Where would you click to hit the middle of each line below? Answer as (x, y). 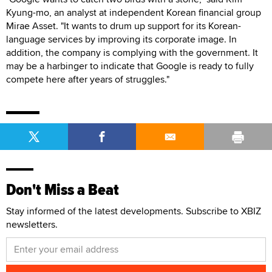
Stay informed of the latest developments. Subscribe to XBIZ (134, 211)
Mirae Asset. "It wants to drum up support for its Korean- (124, 25)
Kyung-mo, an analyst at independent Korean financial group (134, 12)
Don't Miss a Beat (63, 189)
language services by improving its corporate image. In (121, 39)
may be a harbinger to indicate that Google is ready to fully (130, 66)
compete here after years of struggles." (88, 79)
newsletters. (32, 224)
